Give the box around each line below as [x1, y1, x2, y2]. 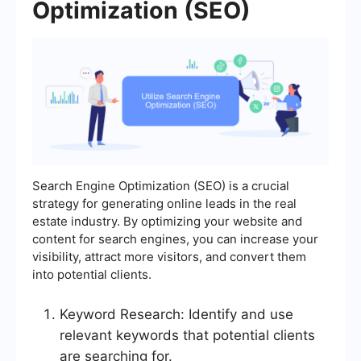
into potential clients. [32, 267, 151, 283]
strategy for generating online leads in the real [32, 196, 297, 212]
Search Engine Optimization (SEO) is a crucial [32, 178, 289, 194]
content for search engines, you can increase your [32, 231, 318, 247]
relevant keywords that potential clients [60, 327, 315, 344]
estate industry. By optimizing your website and [32, 214, 302, 230]
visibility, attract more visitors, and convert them [32, 249, 306, 265]
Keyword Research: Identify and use [60, 306, 293, 323]
